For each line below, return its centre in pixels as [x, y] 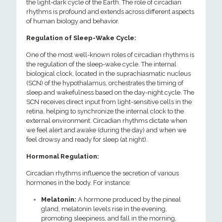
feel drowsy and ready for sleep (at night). [87, 139]
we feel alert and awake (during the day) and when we [106, 130]
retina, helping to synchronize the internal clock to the [105, 111]
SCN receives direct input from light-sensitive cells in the [109, 102]
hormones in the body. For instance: [79, 183]
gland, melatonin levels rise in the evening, [104, 209]
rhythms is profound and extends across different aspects [110, 12]
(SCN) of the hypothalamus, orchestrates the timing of [105, 83]
